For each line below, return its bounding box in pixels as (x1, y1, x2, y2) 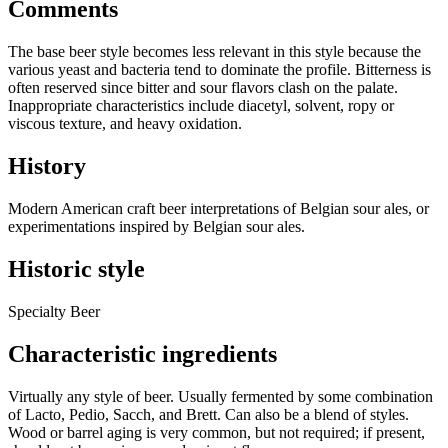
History (8, 153, 86, 180)
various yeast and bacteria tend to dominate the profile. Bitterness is (8, 61, 431, 79)
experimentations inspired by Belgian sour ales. (8, 218, 305, 236)
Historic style (8, 256, 145, 283)
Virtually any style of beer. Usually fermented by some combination (8, 387, 433, 405)
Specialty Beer (8, 302, 100, 320)
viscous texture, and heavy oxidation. (8, 115, 242, 133)
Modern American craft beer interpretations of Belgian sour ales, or (8, 200, 429, 218)
